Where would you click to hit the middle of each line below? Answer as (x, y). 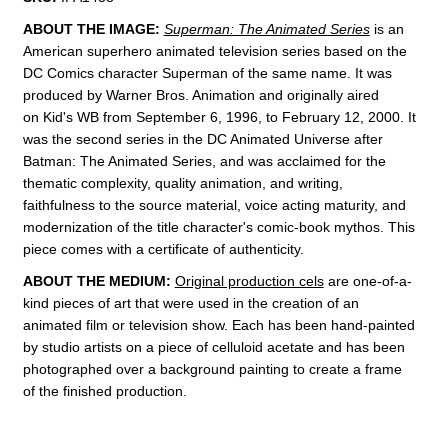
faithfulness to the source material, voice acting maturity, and (214, 204)
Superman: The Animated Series (266, 28)
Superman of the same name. (256, 72)
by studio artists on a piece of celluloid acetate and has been (213, 346)
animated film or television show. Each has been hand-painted (218, 324)
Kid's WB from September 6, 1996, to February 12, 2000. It (227, 116)
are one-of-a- (367, 280)
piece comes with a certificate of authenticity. (163, 248)
